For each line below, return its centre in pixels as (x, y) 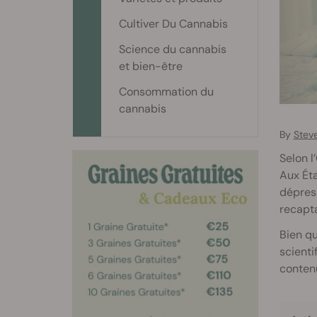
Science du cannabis (173, 49)
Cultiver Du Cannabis (173, 24)
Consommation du (166, 92)
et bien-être (151, 66)
